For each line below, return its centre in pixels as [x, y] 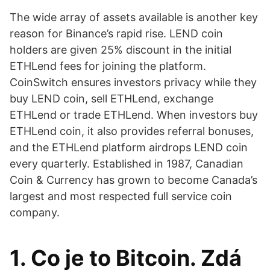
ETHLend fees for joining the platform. [108, 66]
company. [35, 212]
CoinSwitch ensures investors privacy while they [133, 82]
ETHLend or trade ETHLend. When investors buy [134, 115]
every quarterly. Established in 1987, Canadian [127, 164]
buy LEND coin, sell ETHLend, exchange [111, 99]
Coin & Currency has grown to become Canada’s [133, 180]
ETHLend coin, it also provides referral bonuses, [132, 131]
